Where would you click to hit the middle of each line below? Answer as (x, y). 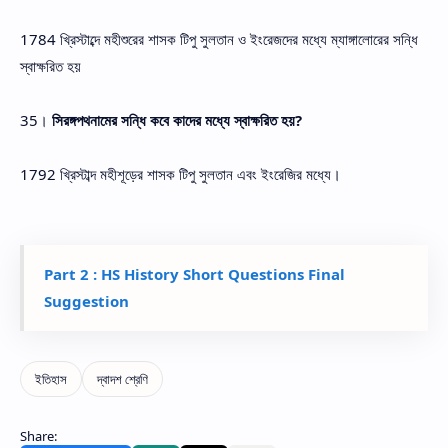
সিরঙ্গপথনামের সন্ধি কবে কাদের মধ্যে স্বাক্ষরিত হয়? (177, 119)
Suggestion (86, 300)
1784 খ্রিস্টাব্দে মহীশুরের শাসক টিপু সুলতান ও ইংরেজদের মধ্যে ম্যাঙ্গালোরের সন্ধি (219, 38)
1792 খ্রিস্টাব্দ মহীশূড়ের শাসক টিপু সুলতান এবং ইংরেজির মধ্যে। (180, 173)
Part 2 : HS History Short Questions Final (194, 273)
